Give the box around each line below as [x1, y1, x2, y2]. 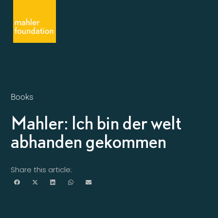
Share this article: [11, 164, 73, 175]
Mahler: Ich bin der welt [11, 112, 182, 133]
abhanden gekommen [11, 131, 167, 151]
